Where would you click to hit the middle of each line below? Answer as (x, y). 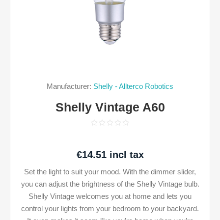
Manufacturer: (69, 86)
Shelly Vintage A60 (110, 107)
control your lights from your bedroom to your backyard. (110, 208)
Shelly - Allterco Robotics (133, 86)
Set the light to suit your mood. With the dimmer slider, (110, 172)
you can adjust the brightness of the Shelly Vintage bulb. (110, 184)
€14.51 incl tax (110, 155)
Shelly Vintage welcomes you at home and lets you (110, 196)
